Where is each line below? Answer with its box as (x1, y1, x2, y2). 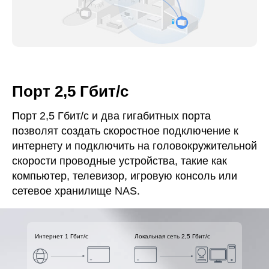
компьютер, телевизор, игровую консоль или (12, 170, 237, 183)
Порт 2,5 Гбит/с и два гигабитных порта (12, 110, 211, 122)
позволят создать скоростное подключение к (12, 125, 238, 138)
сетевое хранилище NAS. (12, 185, 140, 198)
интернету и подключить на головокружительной (12, 140, 257, 153)
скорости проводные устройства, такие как (12, 155, 227, 168)
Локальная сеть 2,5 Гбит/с (134, 232, 210, 240)
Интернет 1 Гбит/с (35, 232, 89, 240)
